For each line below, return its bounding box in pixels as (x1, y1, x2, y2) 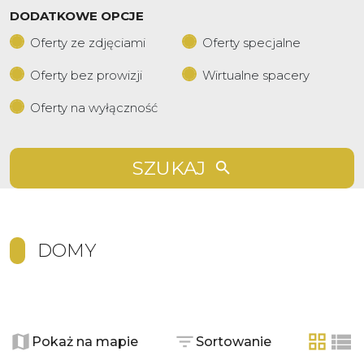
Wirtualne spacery (202, 67, 310, 83)
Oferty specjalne (202, 35, 301, 50)
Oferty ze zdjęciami (30, 35, 145, 50)
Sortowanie (195, 334, 271, 349)
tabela (316, 342, 358, 358)
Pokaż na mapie (32, 334, 138, 349)
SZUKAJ (132, 157, 206, 180)
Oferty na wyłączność (30, 100, 158, 115)
